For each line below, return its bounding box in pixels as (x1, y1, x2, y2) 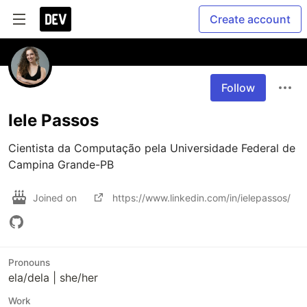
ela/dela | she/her (8, 271, 98, 284)
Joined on (33, 191, 79, 204)
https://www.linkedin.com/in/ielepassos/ (112, 191, 291, 204)
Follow (221, 81, 255, 95)
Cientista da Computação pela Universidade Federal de (8, 141, 295, 155)
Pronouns (8, 257, 50, 268)
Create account (210, 12, 291, 26)
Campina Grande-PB (8, 158, 114, 171)
